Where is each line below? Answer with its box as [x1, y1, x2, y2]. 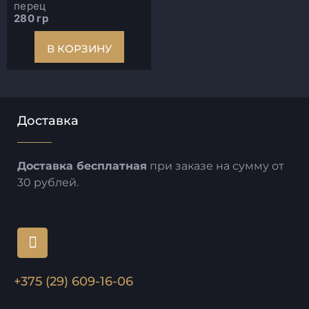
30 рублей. [17, 175, 79, 189]
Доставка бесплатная [17, 159, 147, 172]
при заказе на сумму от [147, 159, 284, 172]
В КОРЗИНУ [46, 41, 112, 55]
